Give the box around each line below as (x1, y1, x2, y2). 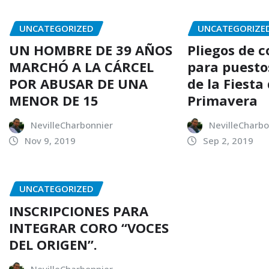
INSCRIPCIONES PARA (9, 201, 148, 220)
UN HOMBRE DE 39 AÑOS (9, 41, 172, 59)
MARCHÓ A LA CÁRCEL (9, 58, 154, 76)
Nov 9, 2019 (25, 134, 76, 147)
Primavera (187, 91, 258, 110)
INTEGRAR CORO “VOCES (9, 218, 169, 237)
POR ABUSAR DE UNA (9, 74, 148, 93)
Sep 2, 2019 (203, 134, 254, 147)
